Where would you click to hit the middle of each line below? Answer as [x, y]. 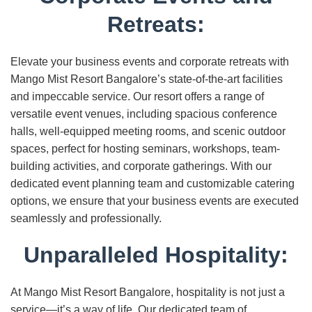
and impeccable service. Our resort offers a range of [137, 96]
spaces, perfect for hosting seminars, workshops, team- [145, 149]
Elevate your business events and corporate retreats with [150, 62]
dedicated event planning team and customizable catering [153, 184]
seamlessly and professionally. [86, 218]
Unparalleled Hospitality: [156, 255]
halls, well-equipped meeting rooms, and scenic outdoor [148, 131]
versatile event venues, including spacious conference [144, 114]
